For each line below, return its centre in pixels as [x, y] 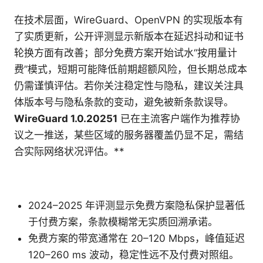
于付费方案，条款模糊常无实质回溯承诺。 [123, 222]
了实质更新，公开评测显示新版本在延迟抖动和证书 [129, 36]
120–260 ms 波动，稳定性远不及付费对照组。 [134, 254]
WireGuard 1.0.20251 [66, 118]
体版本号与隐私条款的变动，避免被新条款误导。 [124, 102]
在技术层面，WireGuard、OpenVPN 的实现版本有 [129, 20]
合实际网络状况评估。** [69, 151]
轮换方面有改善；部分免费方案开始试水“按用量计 [126, 53]
